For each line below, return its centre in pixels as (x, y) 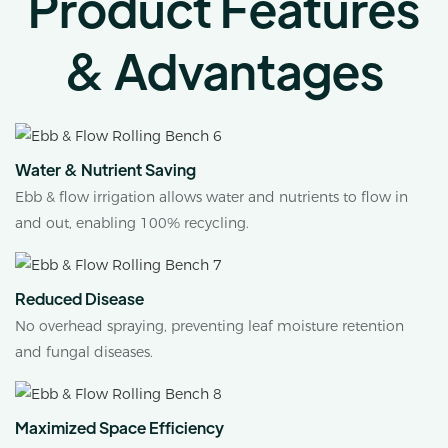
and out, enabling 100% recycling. (132, 223)
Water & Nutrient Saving (105, 169)
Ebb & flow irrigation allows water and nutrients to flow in (211, 197)
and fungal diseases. (84, 352)
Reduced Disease (79, 298)
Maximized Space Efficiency (119, 427)
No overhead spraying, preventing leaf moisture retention (209, 326)
